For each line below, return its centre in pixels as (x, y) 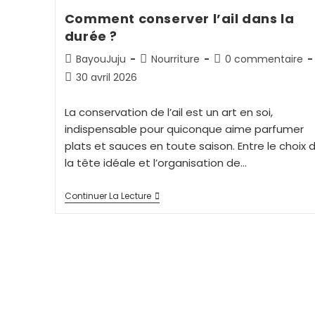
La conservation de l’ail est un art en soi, (168, 112)
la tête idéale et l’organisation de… (155, 162)
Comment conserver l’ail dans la (179, 18)
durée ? (91, 36)
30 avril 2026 (106, 77)
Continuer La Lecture (108, 195)
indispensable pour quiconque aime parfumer (184, 129)
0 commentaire (264, 59)
